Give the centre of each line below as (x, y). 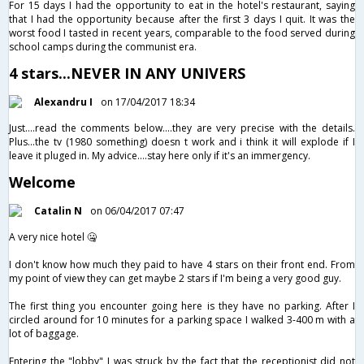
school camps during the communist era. (103, 46)
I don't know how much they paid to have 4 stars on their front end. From (182, 264)
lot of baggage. (44, 333)
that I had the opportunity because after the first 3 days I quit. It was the (182, 19)
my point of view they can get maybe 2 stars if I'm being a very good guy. (175, 278)
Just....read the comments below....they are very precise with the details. (182, 128)
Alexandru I (63, 102)
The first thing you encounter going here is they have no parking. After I (182, 305)
